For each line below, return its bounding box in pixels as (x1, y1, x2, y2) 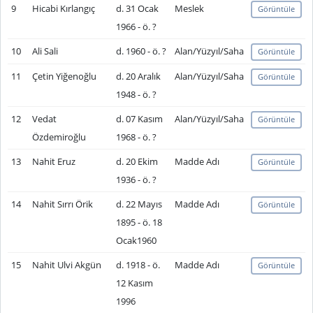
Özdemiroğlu (31, 131, 86, 143)
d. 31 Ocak (115, 2, 159, 15)
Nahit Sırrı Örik (31, 198, 93, 210)
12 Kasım (115, 277, 153, 289)
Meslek (174, 2, 204, 15)
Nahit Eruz (31, 155, 75, 168)
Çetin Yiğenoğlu (31, 70, 96, 82)
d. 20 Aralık (115, 70, 161, 82)
